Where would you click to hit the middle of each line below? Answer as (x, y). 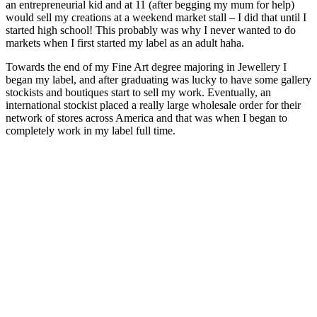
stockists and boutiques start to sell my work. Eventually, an (138, 92)
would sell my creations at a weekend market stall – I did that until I (156, 17)
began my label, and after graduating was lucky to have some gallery (158, 79)
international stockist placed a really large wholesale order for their (153, 105)
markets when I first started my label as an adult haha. (125, 42)
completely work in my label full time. (91, 130)
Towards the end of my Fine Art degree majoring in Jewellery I (146, 67)
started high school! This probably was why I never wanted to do (151, 30)
